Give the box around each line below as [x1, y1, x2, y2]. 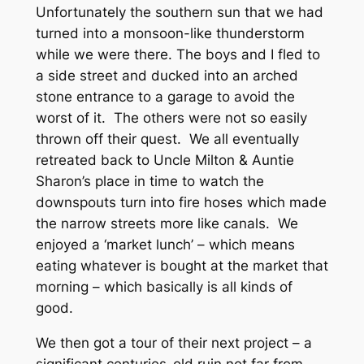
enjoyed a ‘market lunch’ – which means [35, 236, 295, 253]
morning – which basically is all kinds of [35, 278, 292, 295]
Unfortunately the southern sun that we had [35, 3, 323, 20]
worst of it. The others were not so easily [35, 109, 307, 126]
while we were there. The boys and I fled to [35, 45, 320, 63]
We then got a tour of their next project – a [35, 334, 312, 351]
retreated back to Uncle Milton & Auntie [35, 151, 294, 168]
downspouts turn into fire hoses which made [35, 193, 327, 210]
